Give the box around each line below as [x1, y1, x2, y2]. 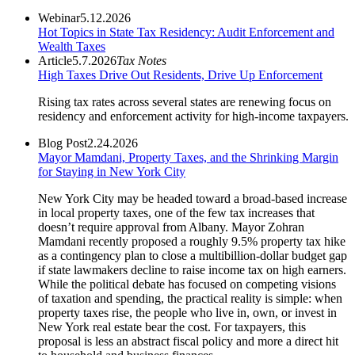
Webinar [38, 10, 80, 25]
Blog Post [38, 136, 87, 150]
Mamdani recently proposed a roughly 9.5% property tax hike [38, 234, 345, 248]
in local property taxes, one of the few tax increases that [38, 205, 315, 219]
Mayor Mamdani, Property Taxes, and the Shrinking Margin [38, 150, 338, 164]
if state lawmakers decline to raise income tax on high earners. [38, 262, 346, 277]
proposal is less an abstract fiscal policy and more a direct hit [38, 334, 338, 348]
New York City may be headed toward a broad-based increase [38, 191, 347, 205]
